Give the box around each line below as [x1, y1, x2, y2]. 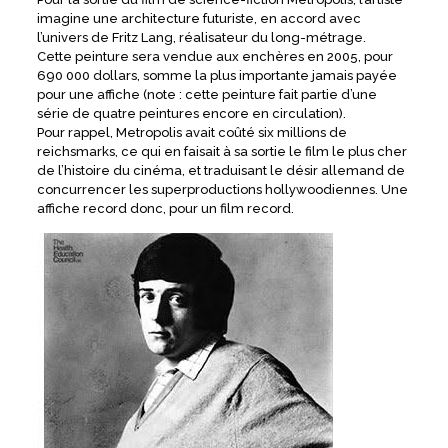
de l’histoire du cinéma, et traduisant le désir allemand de [36, 163, 405, 179]
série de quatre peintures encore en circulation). [36, 106, 346, 122]
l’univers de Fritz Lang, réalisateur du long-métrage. [36, 30, 366, 46]
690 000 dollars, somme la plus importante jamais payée [36, 68, 397, 84]
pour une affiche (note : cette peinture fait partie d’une [36, 87, 377, 103]
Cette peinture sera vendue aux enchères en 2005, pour [36, 49, 393, 65]
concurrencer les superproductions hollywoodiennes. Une [36, 182, 408, 198]
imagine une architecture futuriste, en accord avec [36, 11, 361, 27]
